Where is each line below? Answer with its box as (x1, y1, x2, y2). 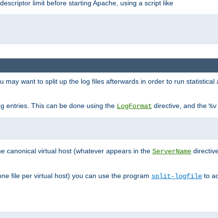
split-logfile (151, 172, 202, 180)
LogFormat (117, 102, 152, 110)
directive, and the (152, 101, 209, 109)
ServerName (152, 147, 191, 155)
